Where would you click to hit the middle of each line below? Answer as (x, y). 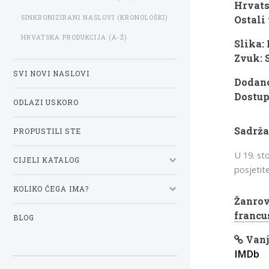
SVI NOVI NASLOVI (51, 73)
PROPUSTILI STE (47, 131)
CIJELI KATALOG (47, 160)
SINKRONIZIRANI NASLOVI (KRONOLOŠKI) (94, 17)
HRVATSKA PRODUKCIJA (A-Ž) (74, 38)
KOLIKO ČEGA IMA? (51, 189)
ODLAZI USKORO (46, 102)
